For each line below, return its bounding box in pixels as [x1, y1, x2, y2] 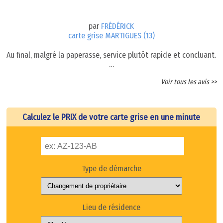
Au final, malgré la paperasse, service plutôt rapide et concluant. [6, 50, 217, 60]
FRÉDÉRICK [101, 21, 134, 31]
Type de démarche [81, 163, 141, 173]
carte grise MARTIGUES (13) [68, 30, 155, 40]
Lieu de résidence [82, 202, 140, 212]
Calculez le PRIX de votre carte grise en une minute [22, 111, 201, 122]
